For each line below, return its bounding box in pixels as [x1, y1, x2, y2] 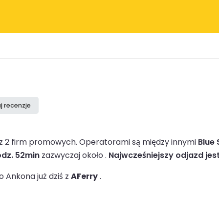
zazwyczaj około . [40, 149, 109, 161]
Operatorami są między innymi [79, 136, 198, 148]
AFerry [71, 170, 98, 182]
